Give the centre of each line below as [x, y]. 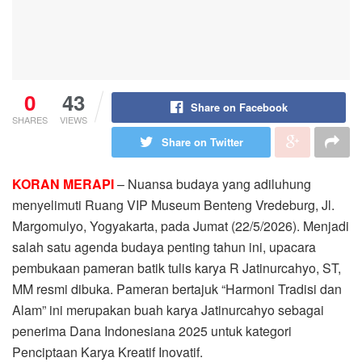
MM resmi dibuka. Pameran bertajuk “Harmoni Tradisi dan [177, 288]
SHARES [30, 119]
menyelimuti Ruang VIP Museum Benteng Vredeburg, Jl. [173, 204]
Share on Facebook [239, 107]
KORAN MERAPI [63, 183]
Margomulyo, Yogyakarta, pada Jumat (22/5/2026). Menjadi [181, 225]
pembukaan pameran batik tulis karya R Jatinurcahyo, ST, [177, 267]
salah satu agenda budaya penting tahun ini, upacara [164, 246]
